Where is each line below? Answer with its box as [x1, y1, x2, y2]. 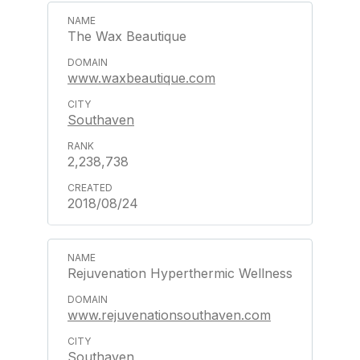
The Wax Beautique [67, 28, 186, 44]
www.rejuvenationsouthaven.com [67, 307, 271, 323]
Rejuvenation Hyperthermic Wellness [67, 265, 292, 281]
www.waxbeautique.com [67, 70, 215, 86]
